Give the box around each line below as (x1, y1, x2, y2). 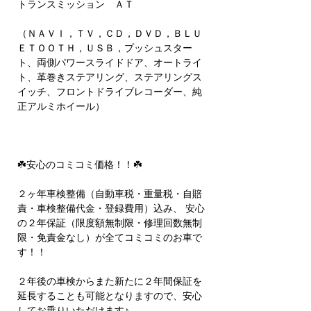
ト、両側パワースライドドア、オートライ (17, 56, 202, 69)
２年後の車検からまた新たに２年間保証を (17, 275, 202, 287)
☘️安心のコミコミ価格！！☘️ (17, 158, 145, 171)
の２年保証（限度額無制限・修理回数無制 (17, 217, 202, 229)
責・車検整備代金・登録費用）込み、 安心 (17, 202, 205, 215)
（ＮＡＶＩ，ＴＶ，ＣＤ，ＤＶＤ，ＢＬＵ (17, 27, 202, 40)
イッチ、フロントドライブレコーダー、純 (17, 85, 202, 98)
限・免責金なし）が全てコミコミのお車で (17, 231, 202, 244)
